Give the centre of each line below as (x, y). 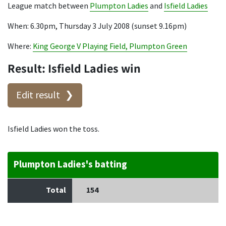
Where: (20, 46)
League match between (49, 6)
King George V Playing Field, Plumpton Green (110, 46)
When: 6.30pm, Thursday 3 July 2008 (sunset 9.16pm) (97, 26)
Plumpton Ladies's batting (70, 164)
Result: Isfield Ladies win (74, 68)
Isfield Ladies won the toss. (53, 129)
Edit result (38, 95)
